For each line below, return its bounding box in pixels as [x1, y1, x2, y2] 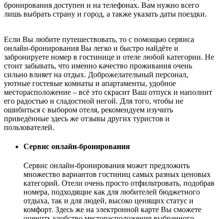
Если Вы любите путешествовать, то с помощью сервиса [4, 35, 194, 44]
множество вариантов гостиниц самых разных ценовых [23, 170, 211, 179]
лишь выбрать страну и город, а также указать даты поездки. [4, 9, 207, 18]
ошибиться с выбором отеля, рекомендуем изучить [4, 105, 173, 114]
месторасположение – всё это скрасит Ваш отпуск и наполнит [4, 88, 212, 96]
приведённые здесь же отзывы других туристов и [4, 114, 170, 123]
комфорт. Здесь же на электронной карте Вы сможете [23, 205, 201, 214]
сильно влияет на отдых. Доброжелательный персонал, [4, 70, 188, 79]
